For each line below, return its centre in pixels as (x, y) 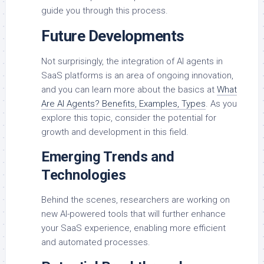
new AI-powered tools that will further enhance (133, 214)
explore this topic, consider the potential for (129, 118)
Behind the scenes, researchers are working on (136, 200)
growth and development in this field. (115, 132)
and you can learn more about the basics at (129, 90)
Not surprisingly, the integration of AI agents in (132, 62)
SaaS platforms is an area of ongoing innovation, (137, 76)
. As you (221, 104)
